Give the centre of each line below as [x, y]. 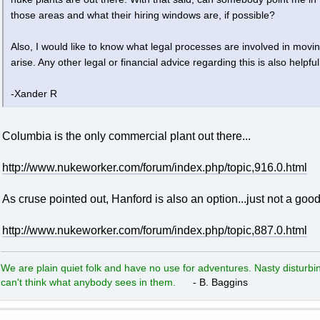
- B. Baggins [211, 282]
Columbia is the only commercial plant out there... [126, 136]
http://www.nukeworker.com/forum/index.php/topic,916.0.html [154, 167]
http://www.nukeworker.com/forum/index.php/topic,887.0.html [154, 230]
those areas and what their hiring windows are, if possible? [142, 15]
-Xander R [34, 94]
